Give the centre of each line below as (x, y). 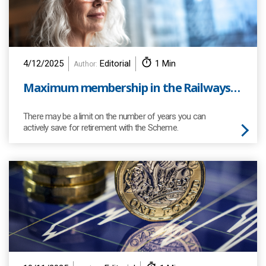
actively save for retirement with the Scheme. (101, 128)
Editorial (114, 64)
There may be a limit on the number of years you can (115, 116)
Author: (85, 64)
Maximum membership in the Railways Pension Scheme (235, 88)
